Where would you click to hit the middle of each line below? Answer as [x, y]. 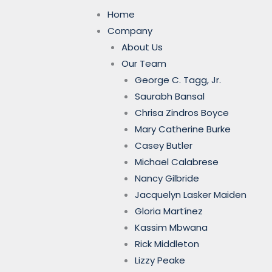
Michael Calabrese [177, 162]
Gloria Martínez [169, 211]
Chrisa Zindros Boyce [182, 113]
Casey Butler [164, 145]
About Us [142, 47]
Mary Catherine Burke [183, 129]
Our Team [144, 63]
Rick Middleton [167, 244]
